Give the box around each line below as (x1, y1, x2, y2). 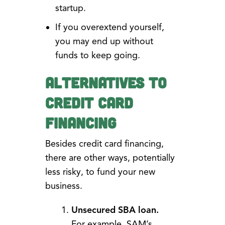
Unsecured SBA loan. (71, 204, 159, 216)
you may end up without (55, 36, 153, 47)
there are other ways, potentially (45, 152, 175, 164)
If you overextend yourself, (55, 22, 164, 33)
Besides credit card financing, (45, 138, 164, 150)
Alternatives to (45, 73, 166, 92)
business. (45, 180, 82, 192)
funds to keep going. (55, 50, 140, 61)
